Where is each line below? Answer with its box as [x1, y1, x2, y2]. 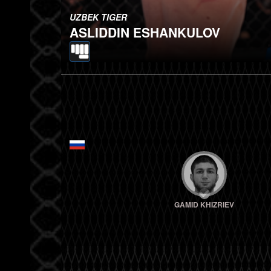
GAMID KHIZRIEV [174, 199, 235, 210]
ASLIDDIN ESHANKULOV [70, 23, 220, 41]
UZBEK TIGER [70, 11, 127, 23]
